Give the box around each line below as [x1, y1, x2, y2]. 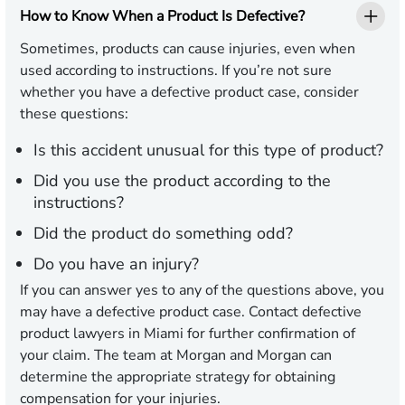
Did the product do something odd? [33, 222, 293, 245]
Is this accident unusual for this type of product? [33, 139, 383, 162]
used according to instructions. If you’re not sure [20, 61, 332, 81]
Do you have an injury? [33, 253, 199, 276]
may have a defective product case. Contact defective [20, 302, 362, 323]
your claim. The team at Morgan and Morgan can [20, 345, 332, 366]
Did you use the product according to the [33, 170, 331, 193]
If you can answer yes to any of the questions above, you [20, 280, 384, 301]
